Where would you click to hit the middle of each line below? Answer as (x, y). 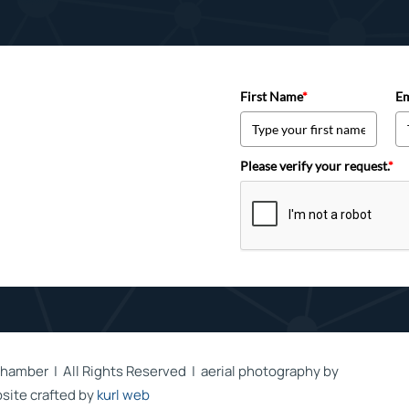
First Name (271, 96)
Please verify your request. (314, 165)
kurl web (124, 394)
